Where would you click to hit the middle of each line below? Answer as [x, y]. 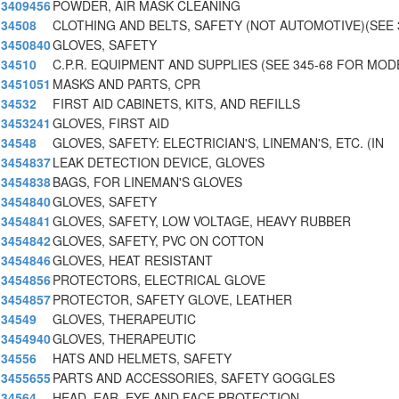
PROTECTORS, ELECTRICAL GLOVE [159, 280]
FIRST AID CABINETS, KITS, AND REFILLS [176, 104]
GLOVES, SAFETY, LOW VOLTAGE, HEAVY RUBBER [202, 221]
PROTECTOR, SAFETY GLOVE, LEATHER [172, 300]
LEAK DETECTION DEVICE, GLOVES [159, 163]
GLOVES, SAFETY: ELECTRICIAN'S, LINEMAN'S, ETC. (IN [218, 143]
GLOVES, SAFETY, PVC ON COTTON [158, 241]
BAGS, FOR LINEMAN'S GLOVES [147, 182]
